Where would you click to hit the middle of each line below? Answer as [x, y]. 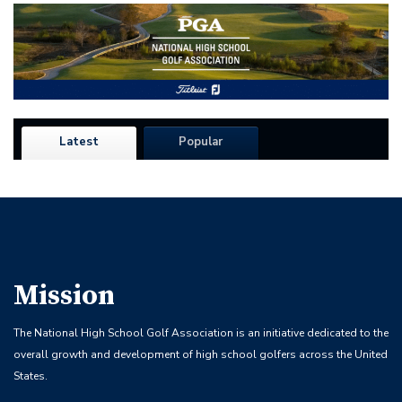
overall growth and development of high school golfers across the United [201, 354]
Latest [79, 142]
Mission [64, 296]
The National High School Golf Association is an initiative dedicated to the [201, 333]
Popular [201, 142]
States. [31, 376]
